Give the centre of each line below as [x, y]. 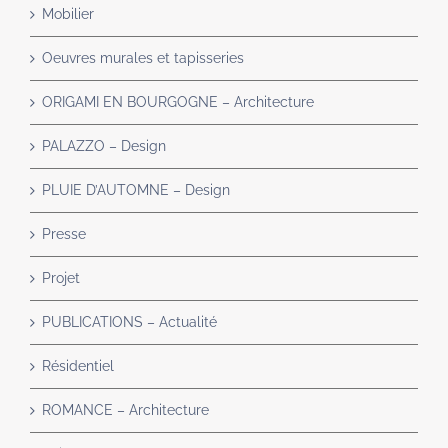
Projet [61, 278]
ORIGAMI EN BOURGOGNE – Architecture [178, 102]
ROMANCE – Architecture [125, 410]
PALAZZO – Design [104, 146]
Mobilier [68, 14]
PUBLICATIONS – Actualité [129, 322]
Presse [64, 234]
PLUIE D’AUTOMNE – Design [136, 190]
